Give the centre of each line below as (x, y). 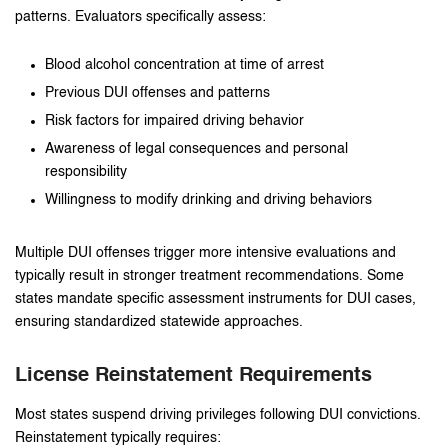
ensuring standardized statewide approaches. (159, 321)
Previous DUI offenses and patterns (157, 92)
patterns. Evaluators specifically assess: (140, 16)
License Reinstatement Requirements (193, 375)
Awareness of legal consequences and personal (196, 148)
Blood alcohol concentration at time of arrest (184, 64)
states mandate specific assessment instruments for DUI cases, (215, 298)
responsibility (86, 171)
